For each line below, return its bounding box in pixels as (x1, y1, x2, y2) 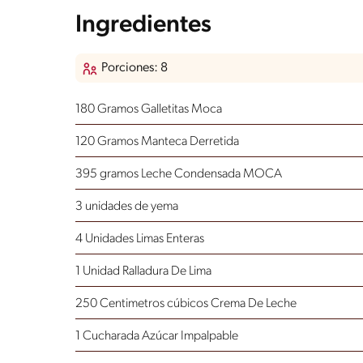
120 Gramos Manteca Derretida (75, 135, 239, 148)
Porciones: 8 (101, 61, 168, 75)
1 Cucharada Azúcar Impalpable (75, 329, 238, 343)
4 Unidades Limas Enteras (75, 232, 204, 246)
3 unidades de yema (75, 199, 178, 213)
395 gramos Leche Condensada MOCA (75, 167, 282, 181)
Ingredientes (75, 12, 211, 38)
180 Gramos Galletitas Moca (75, 102, 222, 116)
